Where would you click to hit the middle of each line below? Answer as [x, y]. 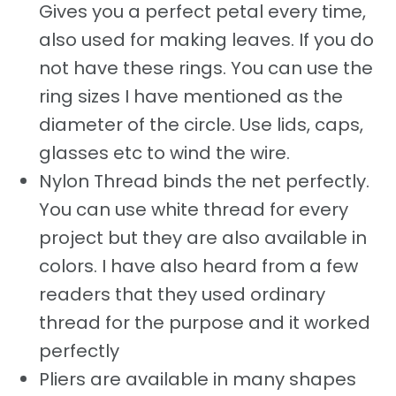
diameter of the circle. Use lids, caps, [201, 124]
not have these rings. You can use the [206, 68]
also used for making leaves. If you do [206, 39]
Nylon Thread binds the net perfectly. [204, 181]
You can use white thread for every [194, 209]
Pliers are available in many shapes [198, 379]
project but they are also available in [203, 237]
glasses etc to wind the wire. [164, 152]
